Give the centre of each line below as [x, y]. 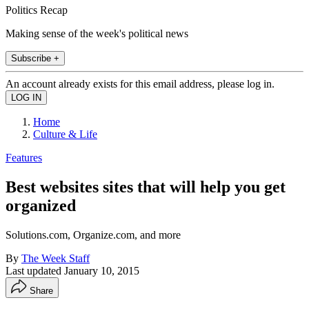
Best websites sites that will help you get [146, 187]
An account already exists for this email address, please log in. [140, 83]
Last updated [35, 270]
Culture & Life [65, 134]
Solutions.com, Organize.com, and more [93, 235]
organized [41, 205]
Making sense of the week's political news [97, 33]
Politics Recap [37, 10]
